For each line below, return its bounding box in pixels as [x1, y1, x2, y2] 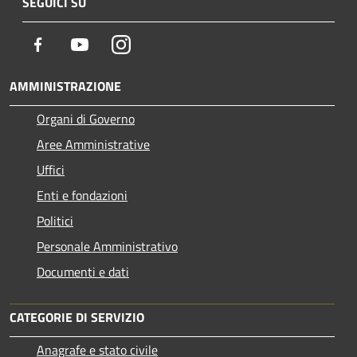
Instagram [130, 33, 185, 53]
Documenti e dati [37, 261, 129, 281]
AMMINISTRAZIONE [10, 76, 121, 96]
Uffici [37, 159, 65, 179]
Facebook [47, 33, 96, 53]
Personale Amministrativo [37, 236, 178, 256]
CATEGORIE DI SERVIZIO [10, 307, 144, 327]
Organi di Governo [37, 108, 135, 128]
